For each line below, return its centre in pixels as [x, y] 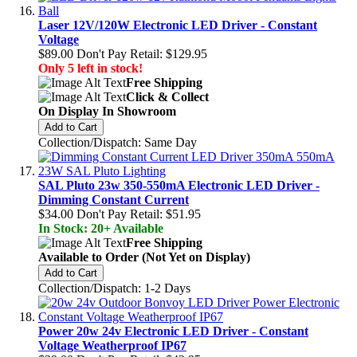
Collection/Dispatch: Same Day [118, 142]
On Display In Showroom [107, 111]
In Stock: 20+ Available [101, 228]
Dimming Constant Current [114, 199]
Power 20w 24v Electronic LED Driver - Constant [173, 331]
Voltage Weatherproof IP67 [112, 345]
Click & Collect [167, 96]
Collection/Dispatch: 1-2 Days [114, 288]
